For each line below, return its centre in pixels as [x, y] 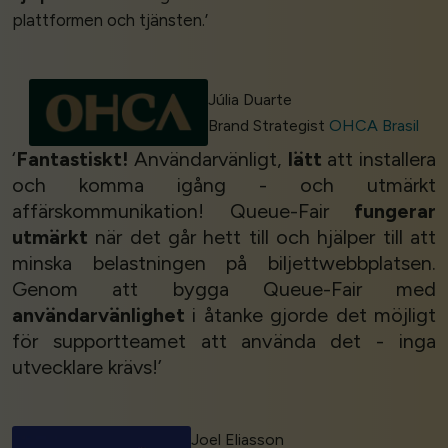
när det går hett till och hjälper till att [262, 237]
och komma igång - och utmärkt [224, 185]
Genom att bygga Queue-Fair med [224, 289]
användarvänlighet [98, 315]
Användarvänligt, [208, 159]
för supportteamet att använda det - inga [224, 341]
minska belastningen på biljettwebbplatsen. [224, 263]
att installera [378, 159]
